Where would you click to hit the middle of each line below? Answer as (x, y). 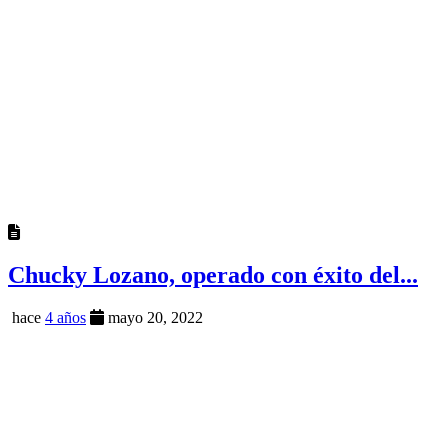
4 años (65, 317)
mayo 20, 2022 (153, 317)
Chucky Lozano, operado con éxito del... (213, 274)
